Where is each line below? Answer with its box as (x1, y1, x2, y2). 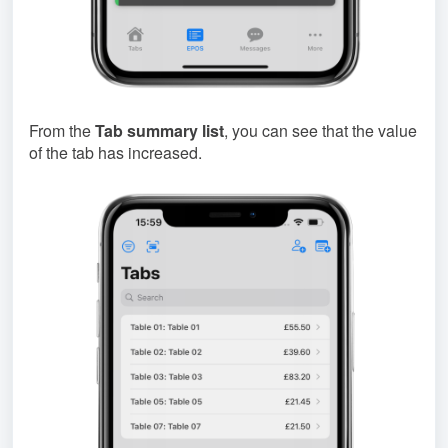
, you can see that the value (224, 119, 417, 143)
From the (29, 119, 95, 143)
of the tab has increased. (29, 141, 202, 165)
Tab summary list (95, 119, 224, 143)
